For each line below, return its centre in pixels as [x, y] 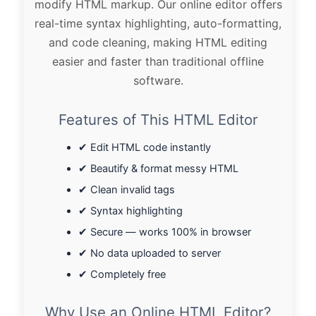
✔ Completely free [122, 274]
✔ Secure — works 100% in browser [165, 232]
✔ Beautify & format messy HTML [159, 168]
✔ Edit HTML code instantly [145, 147]
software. [158, 80]
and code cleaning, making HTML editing [158, 42]
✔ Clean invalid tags [127, 189]
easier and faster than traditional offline [158, 61]
